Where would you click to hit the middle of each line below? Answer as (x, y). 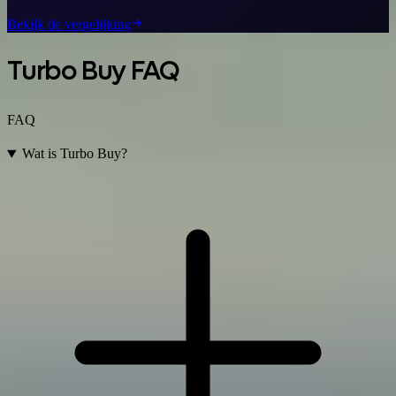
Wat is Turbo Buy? (74, 154)
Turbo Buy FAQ (93, 71)
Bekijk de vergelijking (69, 24)
